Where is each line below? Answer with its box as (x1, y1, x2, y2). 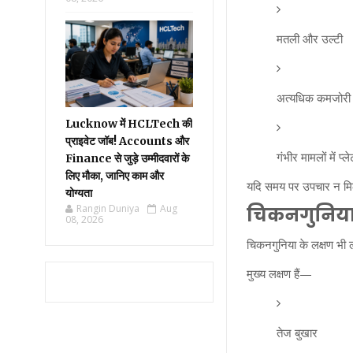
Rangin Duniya (76, 202, 139, 215)
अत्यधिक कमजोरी (276, 89, 351, 106)
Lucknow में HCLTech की (65, 117, 192, 131)
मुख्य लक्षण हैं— (247, 265, 313, 281)
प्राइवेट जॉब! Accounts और (65, 134, 189, 148)
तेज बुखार (276, 324, 318, 340)
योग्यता (65, 186, 92, 200)
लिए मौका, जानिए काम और (65, 169, 164, 183)
